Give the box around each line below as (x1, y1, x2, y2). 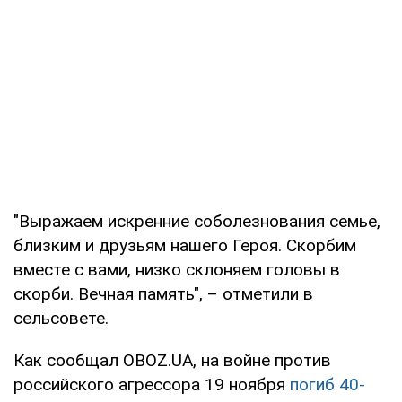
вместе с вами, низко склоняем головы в (13, 258, 340, 280)
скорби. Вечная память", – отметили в (13, 283, 313, 304)
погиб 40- (290, 373, 365, 395)
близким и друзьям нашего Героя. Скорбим (13, 234, 356, 256)
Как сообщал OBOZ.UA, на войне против (13, 349, 331, 371)
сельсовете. (13, 307, 109, 328)
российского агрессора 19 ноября (13, 373, 290, 395)
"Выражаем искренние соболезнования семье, (13, 210, 380, 232)
